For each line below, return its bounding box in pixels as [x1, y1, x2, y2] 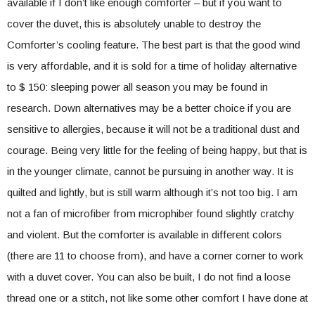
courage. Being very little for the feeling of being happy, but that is [7, 144, 307, 156]
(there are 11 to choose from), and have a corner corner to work [7, 250, 303, 262]
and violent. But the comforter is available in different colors [7, 229, 282, 240]
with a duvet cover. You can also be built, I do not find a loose [7, 271, 290, 283]
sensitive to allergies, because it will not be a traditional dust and [7, 123, 300, 135]
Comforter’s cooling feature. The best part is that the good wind [7, 39, 300, 51]
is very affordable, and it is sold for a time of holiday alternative [7, 60, 297, 72]
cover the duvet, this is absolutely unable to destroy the [7, 18, 261, 30]
